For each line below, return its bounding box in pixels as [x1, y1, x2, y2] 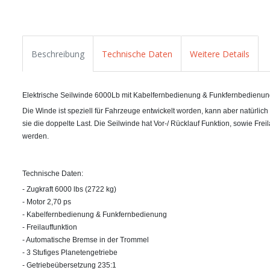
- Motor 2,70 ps [22, 197, 71, 206]
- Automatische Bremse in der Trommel [22, 235, 149, 244]
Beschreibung [31, 48, 84, 60]
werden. [22, 131, 49, 140]
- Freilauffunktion [22, 222, 77, 231]
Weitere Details [190, 48, 250, 60]
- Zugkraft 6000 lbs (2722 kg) [22, 184, 116, 193]
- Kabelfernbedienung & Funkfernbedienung [22, 210, 167, 219]
